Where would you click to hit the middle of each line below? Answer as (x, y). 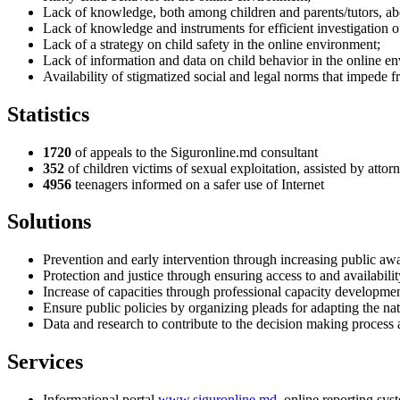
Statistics (48, 114)
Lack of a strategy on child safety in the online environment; (212, 44)
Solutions (49, 222)
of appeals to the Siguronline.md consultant (196, 152)
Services (45, 362)
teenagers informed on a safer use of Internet (198, 184)
